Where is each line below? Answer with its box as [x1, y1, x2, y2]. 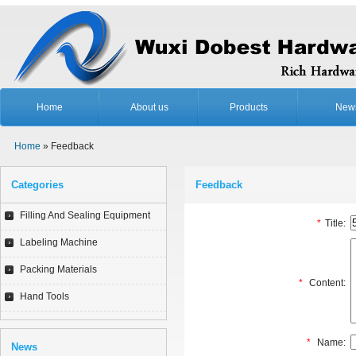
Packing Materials [20, 264, 97, 275]
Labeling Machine [20, 237, 98, 248]
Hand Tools [20, 291, 69, 302]
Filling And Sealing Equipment [20, 210, 150, 221]
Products [229, 102, 268, 113]
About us [130, 102, 168, 113]
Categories [11, 179, 64, 191]
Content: [307, 277, 346, 288]
